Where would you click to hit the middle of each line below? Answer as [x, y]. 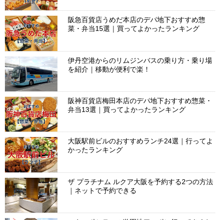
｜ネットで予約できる [102, 190]
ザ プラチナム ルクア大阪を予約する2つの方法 [141, 181]
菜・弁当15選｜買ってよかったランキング [134, 29]
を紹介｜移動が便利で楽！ [109, 69]
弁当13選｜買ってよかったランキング [127, 110]
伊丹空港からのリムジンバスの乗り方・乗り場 [140, 60]
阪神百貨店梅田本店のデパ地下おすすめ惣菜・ [140, 101]
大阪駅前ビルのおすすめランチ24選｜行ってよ [141, 141]
